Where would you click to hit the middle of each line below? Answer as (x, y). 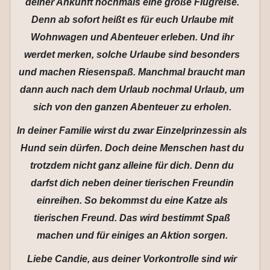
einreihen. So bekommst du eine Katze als (132, 200)
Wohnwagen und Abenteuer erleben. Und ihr (132, 37)
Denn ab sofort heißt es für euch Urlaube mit (132, 20)
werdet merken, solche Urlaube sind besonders (132, 55)
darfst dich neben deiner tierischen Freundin (132, 183)
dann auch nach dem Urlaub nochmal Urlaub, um (132, 89)
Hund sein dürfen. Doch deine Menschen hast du (132, 148)
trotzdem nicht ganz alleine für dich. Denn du (132, 165)
